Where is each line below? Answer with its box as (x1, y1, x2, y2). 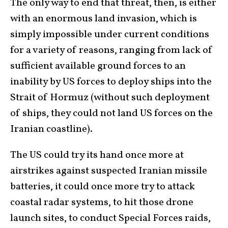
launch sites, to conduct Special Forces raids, (10, 211, 211, 225)
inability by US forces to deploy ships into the (10, 74, 212, 89)
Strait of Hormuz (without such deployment (10, 90, 210, 105)
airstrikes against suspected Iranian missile (10, 163, 207, 178)
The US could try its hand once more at (10, 148, 184, 162)
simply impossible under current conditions (10, 27, 209, 42)
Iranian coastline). (10, 122, 93, 136)
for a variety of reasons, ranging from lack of (10, 43, 213, 58)
